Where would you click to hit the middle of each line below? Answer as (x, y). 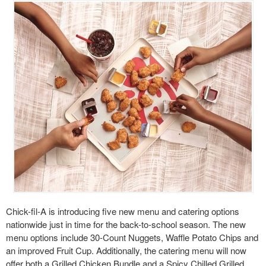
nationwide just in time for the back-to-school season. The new (126, 224)
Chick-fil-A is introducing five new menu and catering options (123, 211)
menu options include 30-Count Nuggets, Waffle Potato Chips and (132, 237)
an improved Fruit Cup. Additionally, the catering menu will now (126, 250)
